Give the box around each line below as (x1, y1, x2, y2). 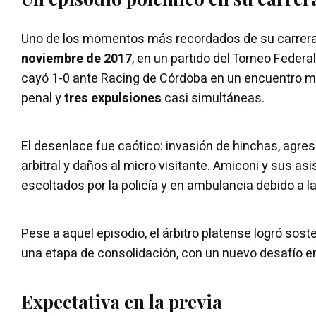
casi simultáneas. (162, 88, 265, 108)
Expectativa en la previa (21, 288, 222, 314)
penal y (21, 88, 64, 108)
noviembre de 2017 (21, 49, 132, 68)
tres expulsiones (64, 88, 162, 108)
